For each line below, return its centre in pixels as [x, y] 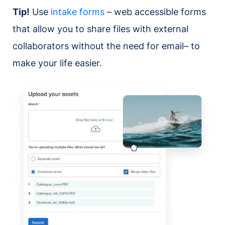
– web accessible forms [156, 12]
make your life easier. [57, 63]
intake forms [79, 12]
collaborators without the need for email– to [106, 46]
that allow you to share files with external [100, 29]
